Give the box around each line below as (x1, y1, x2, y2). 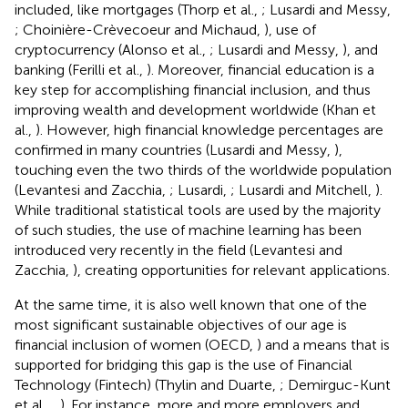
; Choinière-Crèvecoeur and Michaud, (15, 20, 264, 38)
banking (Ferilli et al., (15, 60, 147, 78)
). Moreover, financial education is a (147, 60, 374, 78)
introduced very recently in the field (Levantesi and (15, 240, 342, 259)
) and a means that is (257, 335, 390, 353)
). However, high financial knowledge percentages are (36, 120, 383, 138)
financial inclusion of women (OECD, (15, 335, 257, 353)
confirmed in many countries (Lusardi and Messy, (15, 140, 334, 158)
